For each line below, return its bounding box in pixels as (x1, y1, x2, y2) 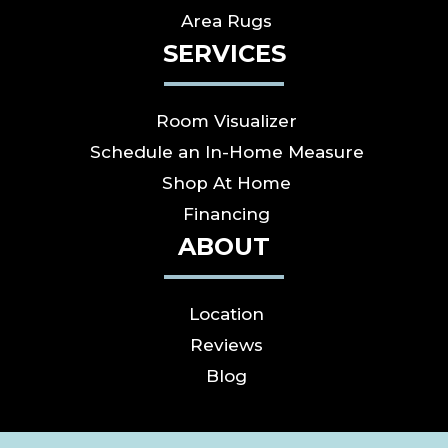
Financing (183, 203, 270, 224)
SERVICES (162, 38, 286, 68)
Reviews (190, 334, 263, 355)
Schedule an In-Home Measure (89, 141, 364, 162)
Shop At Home (162, 172, 291, 193)
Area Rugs (181, 10, 272, 31)
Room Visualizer (156, 110, 297, 131)
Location (189, 303, 264, 324)
